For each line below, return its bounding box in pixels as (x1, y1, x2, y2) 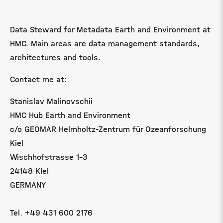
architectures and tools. (10, 53, 101, 62)
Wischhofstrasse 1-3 (10, 152, 88, 162)
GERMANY (10, 180, 46, 190)
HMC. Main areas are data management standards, (10, 39, 200, 48)
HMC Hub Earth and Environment (10, 111, 130, 120)
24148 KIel (10, 166, 49, 176)
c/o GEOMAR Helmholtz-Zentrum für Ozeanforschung (10, 124, 206, 134)
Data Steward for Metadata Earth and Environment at (10, 25, 211, 34)
